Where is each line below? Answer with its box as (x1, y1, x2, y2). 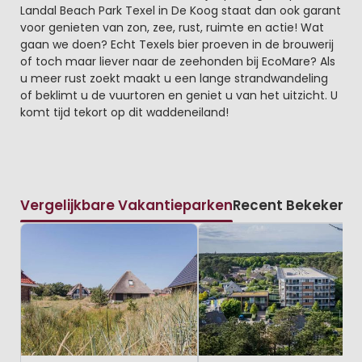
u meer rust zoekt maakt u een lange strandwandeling (19, 69, 328, 86)
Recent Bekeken (232, 196, 347, 216)
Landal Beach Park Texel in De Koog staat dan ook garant (19, 2, 341, 19)
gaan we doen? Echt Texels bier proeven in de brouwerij (19, 36, 334, 53)
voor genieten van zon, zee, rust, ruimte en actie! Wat (19, 19, 324, 36)
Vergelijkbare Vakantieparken (19, 196, 233, 216)
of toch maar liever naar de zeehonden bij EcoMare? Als (19, 53, 335, 69)
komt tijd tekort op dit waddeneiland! (19, 103, 229, 120)
